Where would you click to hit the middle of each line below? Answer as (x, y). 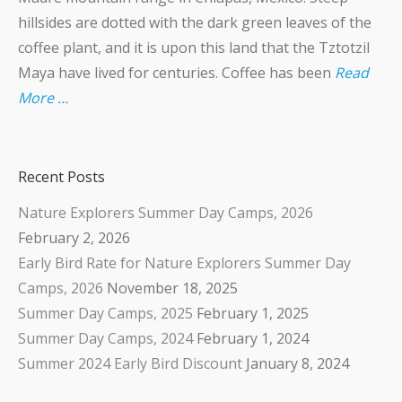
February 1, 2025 (253, 313)
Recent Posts (61, 177)
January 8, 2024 (297, 363)
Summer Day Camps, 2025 (105, 313)
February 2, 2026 (74, 238)
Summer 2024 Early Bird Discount (130, 363)
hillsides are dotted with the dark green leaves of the (195, 22)
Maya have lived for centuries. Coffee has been (176, 73)
